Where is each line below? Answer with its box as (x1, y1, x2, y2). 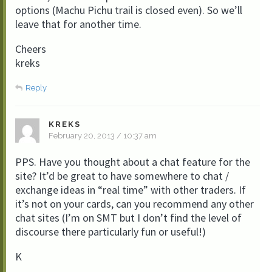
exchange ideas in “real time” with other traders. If (15, 183, 246, 197)
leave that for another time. (15, 17, 141, 31)
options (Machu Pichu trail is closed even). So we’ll (15, 3, 242, 17)
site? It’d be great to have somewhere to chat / (15, 169, 229, 183)
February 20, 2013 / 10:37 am (49, 131, 157, 140)
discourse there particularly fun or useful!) (15, 225, 206, 239)
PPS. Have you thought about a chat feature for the (15, 155, 250, 169)
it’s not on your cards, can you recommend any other (15, 197, 254, 211)
